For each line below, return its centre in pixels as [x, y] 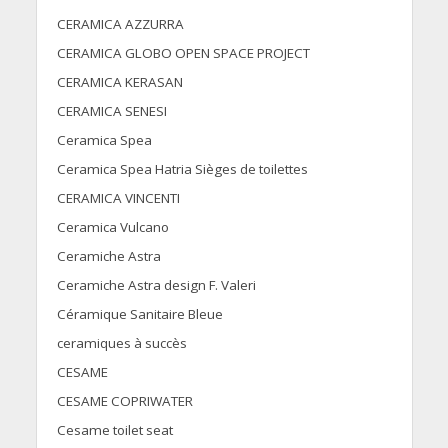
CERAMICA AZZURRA [120, 24]
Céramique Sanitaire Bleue [139, 314]
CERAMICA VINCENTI [118, 198]
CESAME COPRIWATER [124, 401]
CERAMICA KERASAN [119, 82]
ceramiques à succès [121, 343]
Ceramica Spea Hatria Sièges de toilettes [182, 169]
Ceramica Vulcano [112, 227]
